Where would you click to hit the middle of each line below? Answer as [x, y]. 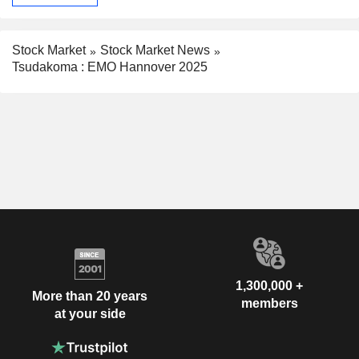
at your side [90, 313]
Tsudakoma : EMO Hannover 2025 [110, 67]
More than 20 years [90, 296]
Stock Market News [155, 50]
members [269, 304]
